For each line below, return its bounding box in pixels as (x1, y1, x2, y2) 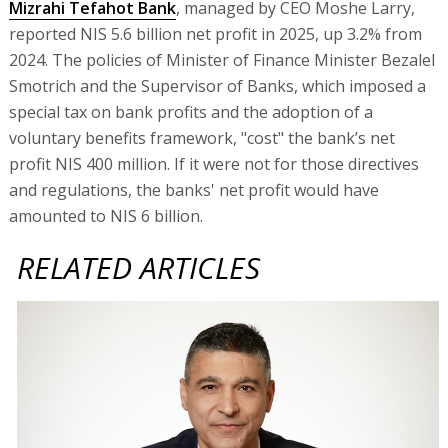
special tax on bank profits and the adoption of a (8, 100, 373, 123)
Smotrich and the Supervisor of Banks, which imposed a (8, 74, 426, 97)
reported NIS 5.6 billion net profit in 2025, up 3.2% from (8, 22, 422, 45)
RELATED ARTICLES (17, 246, 261, 288)
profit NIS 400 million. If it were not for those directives (8, 152, 419, 175)
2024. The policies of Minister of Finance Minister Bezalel (8, 48, 435, 71)
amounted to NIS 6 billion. (8, 204, 203, 227)
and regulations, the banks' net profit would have (8, 178, 379, 201)
